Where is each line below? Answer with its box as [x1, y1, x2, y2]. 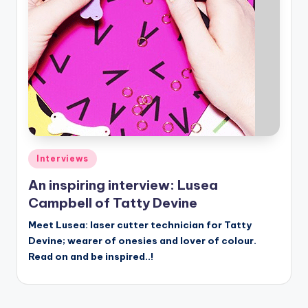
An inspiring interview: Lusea [28, 176, 218, 193]
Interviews [36, 153, 89, 164]
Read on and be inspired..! [28, 250, 153, 263]
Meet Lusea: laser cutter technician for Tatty [28, 218, 252, 231]
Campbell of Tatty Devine [28, 194, 197, 211]
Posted [27, 151, 59, 162]
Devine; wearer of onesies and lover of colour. [28, 234, 256, 247]
